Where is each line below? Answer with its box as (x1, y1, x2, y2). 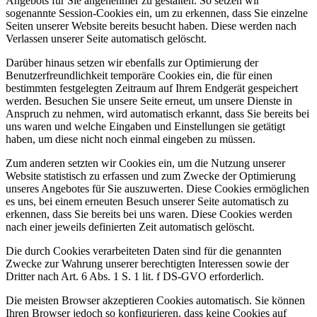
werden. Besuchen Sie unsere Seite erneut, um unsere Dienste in (6, 95, 292, 108)
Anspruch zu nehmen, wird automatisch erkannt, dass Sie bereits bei (6, 108, 309, 120)
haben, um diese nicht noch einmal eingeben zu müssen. (6, 133, 255, 146)
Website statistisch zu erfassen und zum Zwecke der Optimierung (6, 170, 296, 183)
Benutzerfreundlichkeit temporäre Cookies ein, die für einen (6, 69, 272, 82)
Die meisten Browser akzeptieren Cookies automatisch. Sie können (6, 294, 305, 307)
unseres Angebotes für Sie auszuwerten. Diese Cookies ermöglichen (6, 183, 309, 195)
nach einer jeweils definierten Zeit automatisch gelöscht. (6, 221, 255, 234)
